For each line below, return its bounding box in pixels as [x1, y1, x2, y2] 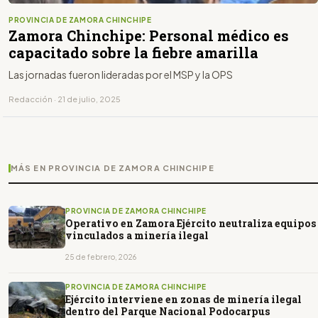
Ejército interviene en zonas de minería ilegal [65, 292, 302, 306]
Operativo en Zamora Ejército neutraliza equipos [65, 216, 317, 230]
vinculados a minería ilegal [65, 228, 209, 242]
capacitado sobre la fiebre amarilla [9, 43, 258, 62]
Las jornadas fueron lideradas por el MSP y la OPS [9, 67, 233, 81]
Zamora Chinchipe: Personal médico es [9, 26, 289, 45]
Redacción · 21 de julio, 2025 [9, 94, 121, 104]
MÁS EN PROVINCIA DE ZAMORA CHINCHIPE [11, 163, 214, 172]
